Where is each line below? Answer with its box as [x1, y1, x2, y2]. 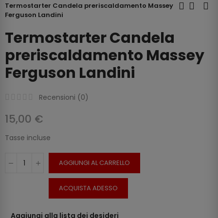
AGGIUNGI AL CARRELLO [59, 158, 130, 168]
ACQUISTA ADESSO [59, 183, 118, 193]
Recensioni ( [39, 92, 81, 103]
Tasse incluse [5, 133, 51, 143]
